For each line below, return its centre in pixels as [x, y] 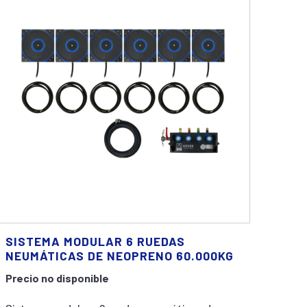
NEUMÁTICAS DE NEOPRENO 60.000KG [120, 256]
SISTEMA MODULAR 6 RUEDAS [96, 241]
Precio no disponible [58, 278]
